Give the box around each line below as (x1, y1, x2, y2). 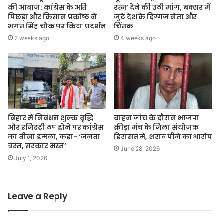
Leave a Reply (8, 190, 67, 202)
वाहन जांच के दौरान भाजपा (114, 112, 199, 123)
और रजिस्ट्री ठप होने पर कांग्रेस (8, 122, 104, 132)
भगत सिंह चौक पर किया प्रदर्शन (8, 21, 106, 31)
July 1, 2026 (14, 154, 47, 162)
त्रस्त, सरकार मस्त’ (8, 140, 66, 151)
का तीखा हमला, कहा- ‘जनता (8, 131, 100, 141)
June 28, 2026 (120, 144, 160, 152)
